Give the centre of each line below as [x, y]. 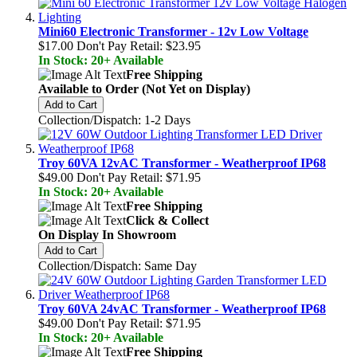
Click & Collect [167, 220]
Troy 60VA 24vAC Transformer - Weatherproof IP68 [182, 308]
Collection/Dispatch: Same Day [118, 265]
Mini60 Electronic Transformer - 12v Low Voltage [173, 31]
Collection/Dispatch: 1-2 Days [114, 120]
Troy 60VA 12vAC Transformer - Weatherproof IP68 [182, 163]
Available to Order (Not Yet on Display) [144, 88]
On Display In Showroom [107, 234]
